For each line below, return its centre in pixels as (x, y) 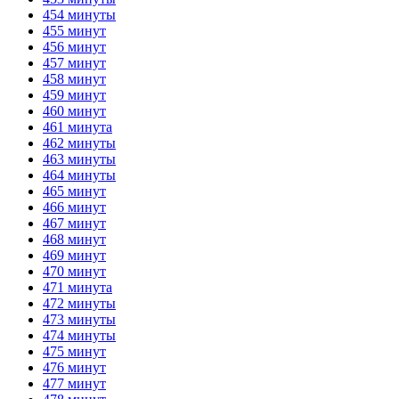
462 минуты (79, 142)
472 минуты (79, 303)
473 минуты (79, 319)
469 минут (74, 255)
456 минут (74, 46)
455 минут (74, 30)
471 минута (77, 287)
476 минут (74, 367)
